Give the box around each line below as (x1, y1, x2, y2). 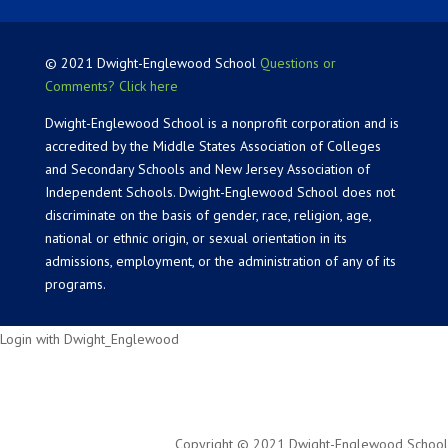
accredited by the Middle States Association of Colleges (44, 137, 381, 156)
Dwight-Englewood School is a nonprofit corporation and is (44, 114, 399, 133)
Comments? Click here (44, 77, 178, 96)
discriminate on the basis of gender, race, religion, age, (44, 206, 371, 225)
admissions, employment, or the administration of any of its (44, 252, 396, 271)
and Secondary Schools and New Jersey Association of (44, 160, 370, 179)
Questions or (259, 54, 336, 73)
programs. (44, 275, 106, 294)
